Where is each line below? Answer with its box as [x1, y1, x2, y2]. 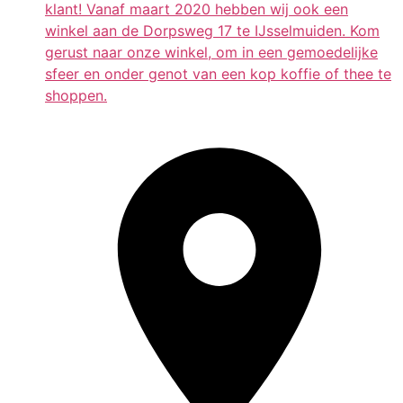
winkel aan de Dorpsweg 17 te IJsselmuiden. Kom [45, 21, 380, 40]
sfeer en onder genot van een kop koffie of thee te [45, 64, 391, 83]
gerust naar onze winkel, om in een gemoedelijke [45, 42, 378, 61]
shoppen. [45, 85, 107, 104]
